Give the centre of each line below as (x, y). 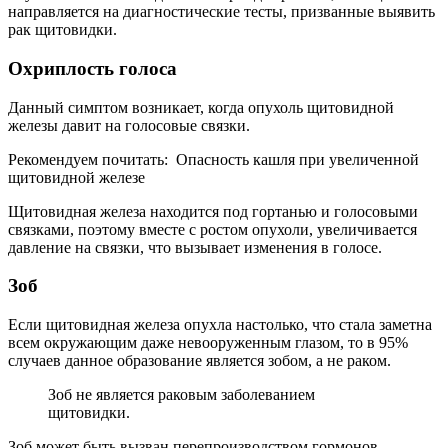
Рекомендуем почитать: (88, 159)
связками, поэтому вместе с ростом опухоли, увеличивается (212, 229)
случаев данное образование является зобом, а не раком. (199, 361)
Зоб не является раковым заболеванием (181, 395)
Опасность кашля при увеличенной (297, 159)
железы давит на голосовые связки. (129, 125)
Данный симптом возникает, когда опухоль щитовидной (201, 107)
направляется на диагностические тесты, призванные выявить (221, 12)
